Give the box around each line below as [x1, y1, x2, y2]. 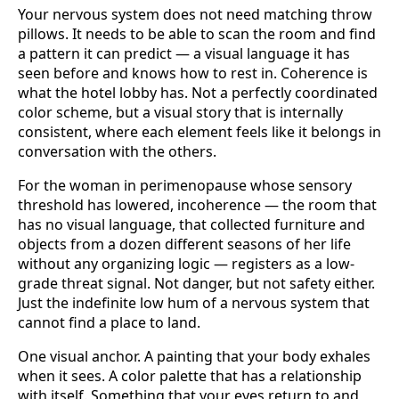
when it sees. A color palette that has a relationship [18, 366, 362, 387]
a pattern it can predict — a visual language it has [18, 44, 350, 64]
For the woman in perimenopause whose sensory [18, 175, 352, 196]
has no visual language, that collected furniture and [18, 215, 365, 235]
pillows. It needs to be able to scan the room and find [18, 24, 376, 45]
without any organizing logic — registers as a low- [18, 254, 354, 274]
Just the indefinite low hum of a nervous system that [18, 293, 370, 313]
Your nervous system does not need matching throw [18, 4, 372, 25]
